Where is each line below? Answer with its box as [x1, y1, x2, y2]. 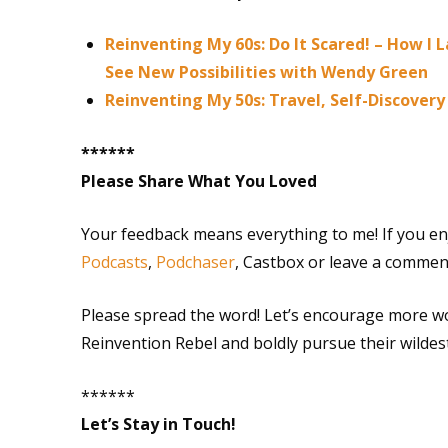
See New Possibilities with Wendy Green [104, 60, 428, 83]
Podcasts [80, 250, 148, 273]
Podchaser [155, 250, 235, 273]
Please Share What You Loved [80, 169, 317, 192]
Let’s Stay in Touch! [80, 412, 236, 435]
